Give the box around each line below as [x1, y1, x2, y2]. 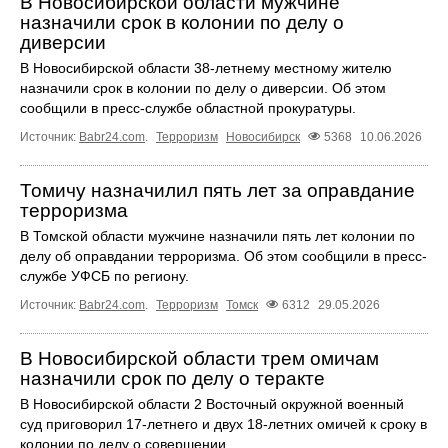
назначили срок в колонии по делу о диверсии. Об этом [20, 79, 386, 96]
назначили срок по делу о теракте [20, 367, 325, 389]
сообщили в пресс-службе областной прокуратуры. [20, 99, 356, 116]
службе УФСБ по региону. [20, 267, 189, 284]
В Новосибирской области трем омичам [20, 347, 379, 369]
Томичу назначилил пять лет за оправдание [20, 179, 415, 201]
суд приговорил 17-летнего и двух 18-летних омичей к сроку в [20, 415, 427, 432]
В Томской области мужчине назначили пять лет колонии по [20, 227, 415, 244]
